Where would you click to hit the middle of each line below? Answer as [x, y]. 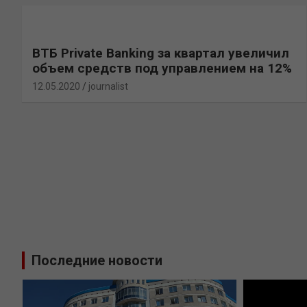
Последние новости [97, 260]
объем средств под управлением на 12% [162, 68]
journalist [108, 86]
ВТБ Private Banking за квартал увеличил [161, 53]
